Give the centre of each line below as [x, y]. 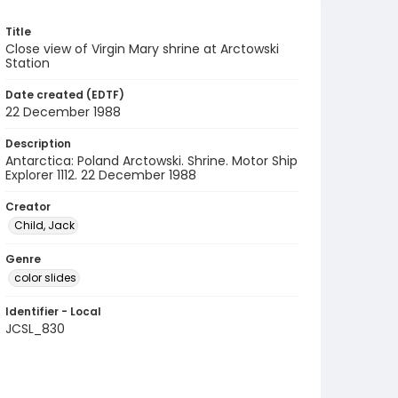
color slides [45, 278]
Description [38, 143]
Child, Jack [44, 225]
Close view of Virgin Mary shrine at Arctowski [142, 49]
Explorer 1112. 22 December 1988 [101, 175]
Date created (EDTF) [65, 95]
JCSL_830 [35, 329]
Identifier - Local [53, 311]
